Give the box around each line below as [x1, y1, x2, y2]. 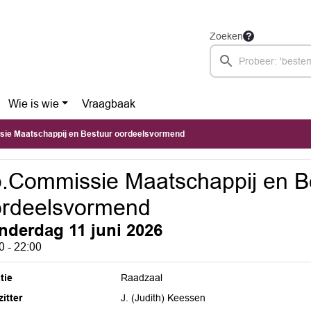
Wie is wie [8, 98, 59, 110]
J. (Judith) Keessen [121, 292, 206, 303]
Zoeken [210, 31, 243, 42]
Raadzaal [121, 272, 163, 283]
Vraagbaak [82, 98, 136, 110]
